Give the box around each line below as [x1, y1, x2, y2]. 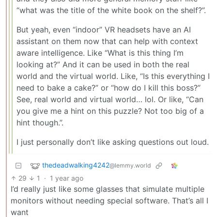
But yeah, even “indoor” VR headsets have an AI [16, 24, 191, 34]
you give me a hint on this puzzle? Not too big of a [16, 106, 204, 116]
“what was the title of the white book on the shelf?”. [16, 5, 206, 15]
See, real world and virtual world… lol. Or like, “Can [16, 94, 203, 104]
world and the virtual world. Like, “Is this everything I [16, 71, 210, 81]
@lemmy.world [109, 162, 151, 170]
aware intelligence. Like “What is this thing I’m [16, 47, 184, 58]
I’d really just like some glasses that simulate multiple [11, 184, 204, 194]
